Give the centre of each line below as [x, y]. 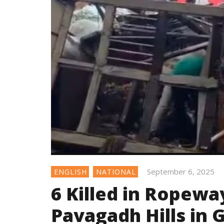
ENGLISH [70, 171]
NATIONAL [116, 171]
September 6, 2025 [180, 171]
